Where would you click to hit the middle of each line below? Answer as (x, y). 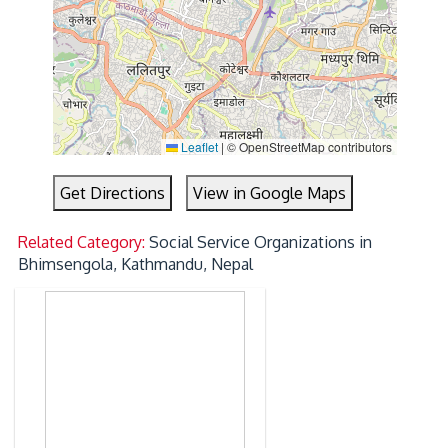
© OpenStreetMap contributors (307, 147)
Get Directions (113, 193)
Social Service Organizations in (261, 242)
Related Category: (84, 242)
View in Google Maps (270, 193)
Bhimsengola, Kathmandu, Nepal (136, 264)
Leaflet (197, 147)
